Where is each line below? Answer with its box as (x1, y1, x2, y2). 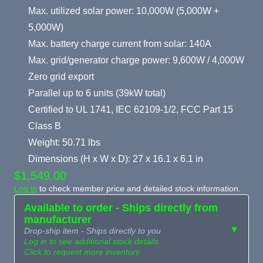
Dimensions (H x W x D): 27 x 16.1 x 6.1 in (28, 153, 203, 164)
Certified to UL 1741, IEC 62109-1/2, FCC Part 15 (28, 104, 233, 114)
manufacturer (24, 214, 92, 226)
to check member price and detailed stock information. (37, 184, 241, 194)
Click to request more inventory (24, 248, 140, 257)
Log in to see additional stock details (24, 237, 161, 247)
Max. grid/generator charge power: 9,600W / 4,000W (28, 55, 244, 65)
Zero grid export (28, 71, 94, 82)
